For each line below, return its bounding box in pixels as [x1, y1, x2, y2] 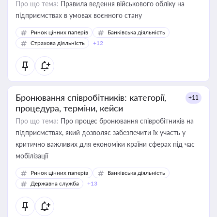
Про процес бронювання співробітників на [59, 117, 194, 125]
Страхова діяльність [31, 39, 85, 46]
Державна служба [31, 180, 79, 187]
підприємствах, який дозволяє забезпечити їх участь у [15, 128, 186, 137]
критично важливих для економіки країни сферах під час [15, 140, 195, 148]
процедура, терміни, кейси [15, 103, 123, 113]
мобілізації [15, 152, 48, 160]
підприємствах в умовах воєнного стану [15, 11, 142, 19]
